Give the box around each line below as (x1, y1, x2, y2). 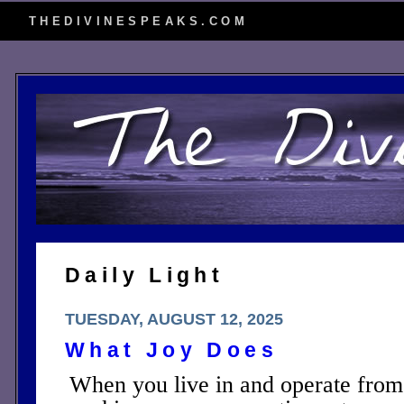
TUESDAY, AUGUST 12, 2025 (65, 310, 283, 328)
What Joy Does (65, 338, 278, 363)
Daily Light (65, 263, 225, 287)
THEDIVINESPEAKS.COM (29, 14, 249, 28)
